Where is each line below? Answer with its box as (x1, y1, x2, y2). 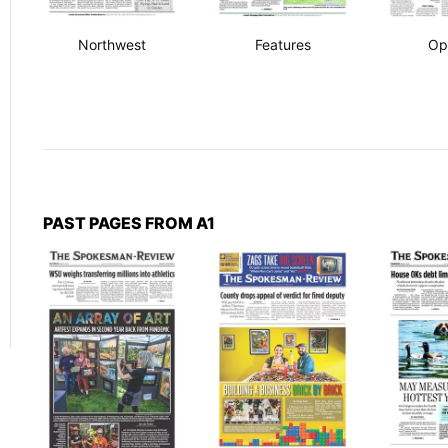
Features (254, 35, 311, 53)
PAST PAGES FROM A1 (42, 212, 215, 233)
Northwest (77, 35, 146, 53)
